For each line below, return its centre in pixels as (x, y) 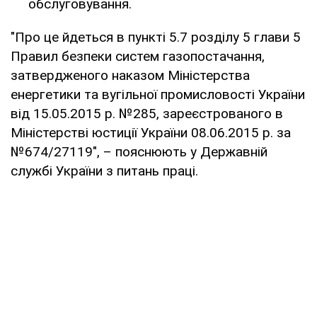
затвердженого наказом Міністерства (130, 75)
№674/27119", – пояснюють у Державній (139, 151)
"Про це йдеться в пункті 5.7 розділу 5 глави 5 (156, 37)
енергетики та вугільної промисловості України (158, 94)
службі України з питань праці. (104, 171)
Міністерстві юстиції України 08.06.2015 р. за (151, 132)
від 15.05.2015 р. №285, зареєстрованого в (147, 113)
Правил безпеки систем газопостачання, (138, 56)
